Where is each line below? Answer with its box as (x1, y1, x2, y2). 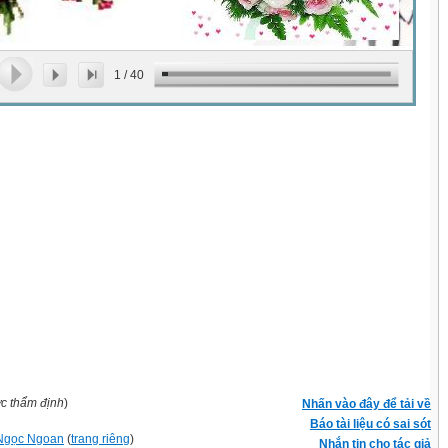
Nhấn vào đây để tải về (302, 397, 431, 411)
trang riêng (71, 432, 130, 446)
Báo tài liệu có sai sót (310, 417, 431, 431)
